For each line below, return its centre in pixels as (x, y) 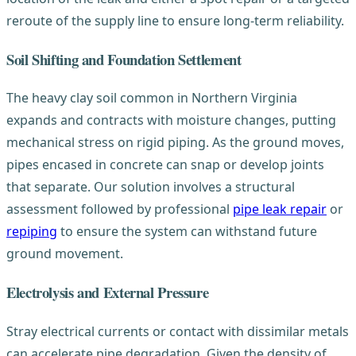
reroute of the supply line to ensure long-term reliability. (175, 20)
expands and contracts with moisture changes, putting (171, 120)
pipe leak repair (280, 209)
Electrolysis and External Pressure (108, 292)
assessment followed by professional (120, 209)
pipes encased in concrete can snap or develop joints (165, 165)
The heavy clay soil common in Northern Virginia (152, 98)
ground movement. (65, 254)
